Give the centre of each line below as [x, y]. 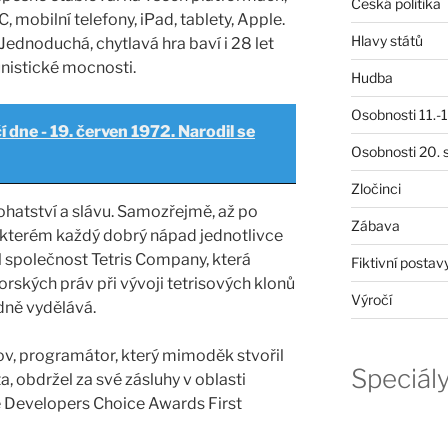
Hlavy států [386, 40]
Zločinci [375, 188]
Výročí [371, 299]
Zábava [375, 225]
